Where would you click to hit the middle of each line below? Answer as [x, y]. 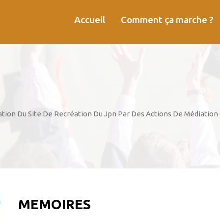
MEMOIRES [55, 204]
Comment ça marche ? [167, 20]
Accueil [90, 20]
